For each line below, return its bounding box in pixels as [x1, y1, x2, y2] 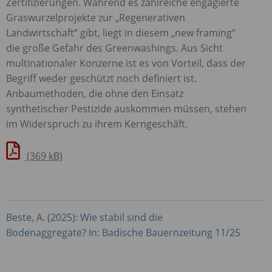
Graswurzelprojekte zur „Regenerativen [6, 10, 185, 24]
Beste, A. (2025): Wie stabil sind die [6, 210, 163, 224]
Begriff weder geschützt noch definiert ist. [6, 71, 197, 85]
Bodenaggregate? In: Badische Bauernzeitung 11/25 [6, 225, 240, 239]
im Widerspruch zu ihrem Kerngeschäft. [6, 117, 188, 131]
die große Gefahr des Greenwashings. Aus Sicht [6, 41, 223, 55]
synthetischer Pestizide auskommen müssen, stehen [6, 101, 246, 115]
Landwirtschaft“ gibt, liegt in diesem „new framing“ [6, 25, 236, 39]
